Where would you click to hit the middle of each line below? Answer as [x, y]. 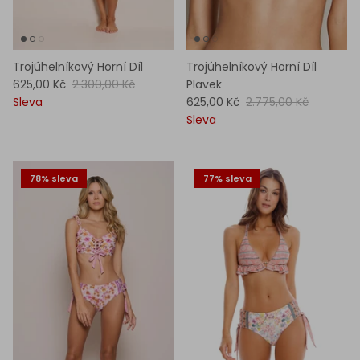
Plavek [204, 85]
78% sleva [54, 178]
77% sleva [227, 178]
